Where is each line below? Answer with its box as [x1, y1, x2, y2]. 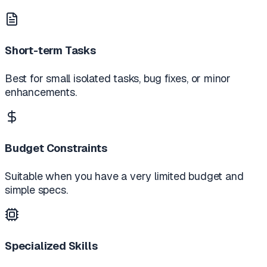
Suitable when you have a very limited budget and [5, 169, 244, 183]
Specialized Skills [5, 238, 98, 253]
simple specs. [5, 182, 68, 197]
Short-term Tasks [5, 44, 96, 58]
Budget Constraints [5, 141, 107, 155]
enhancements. [5, 85, 77, 100]
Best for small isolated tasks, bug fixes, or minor [5, 72, 231, 86]
